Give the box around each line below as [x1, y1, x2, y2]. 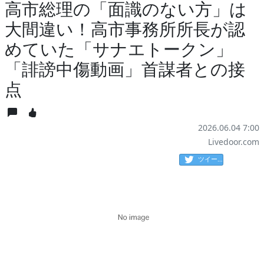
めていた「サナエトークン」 [5, 37, 233, 61]
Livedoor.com [208, 136, 259, 148]
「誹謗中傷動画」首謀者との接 [5, 57, 245, 81]
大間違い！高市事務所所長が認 [5, 17, 245, 41]
